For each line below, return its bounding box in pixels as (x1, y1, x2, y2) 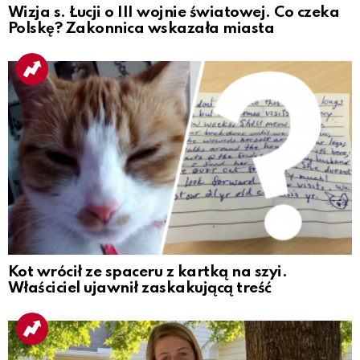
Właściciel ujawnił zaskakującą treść (8, 280, 272, 296)
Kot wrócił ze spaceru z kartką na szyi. (8, 264, 288, 280)
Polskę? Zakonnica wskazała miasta (8, 20, 275, 36)
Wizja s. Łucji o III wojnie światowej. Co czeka (8, 4, 340, 20)
